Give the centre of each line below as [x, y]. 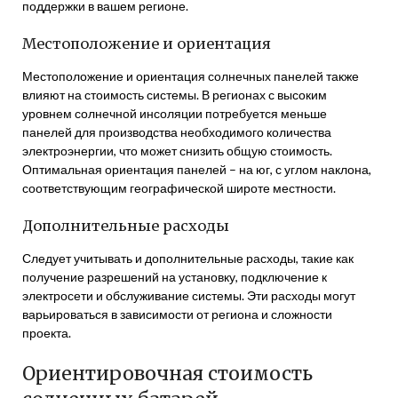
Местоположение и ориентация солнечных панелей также [191, 76]
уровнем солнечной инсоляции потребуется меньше [175, 113]
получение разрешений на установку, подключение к [175, 277]
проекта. [47, 333]
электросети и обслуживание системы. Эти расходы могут [189, 295]
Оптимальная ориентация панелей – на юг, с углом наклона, [197, 169]
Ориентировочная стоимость [167, 374]
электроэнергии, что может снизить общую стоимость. [177, 151]
